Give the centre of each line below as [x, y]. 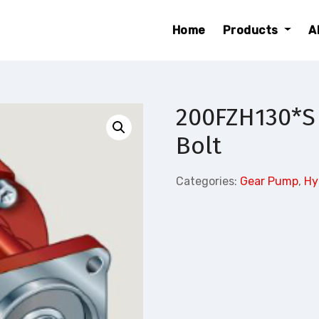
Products [252, 30]
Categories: [208, 181]
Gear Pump [270, 181]
